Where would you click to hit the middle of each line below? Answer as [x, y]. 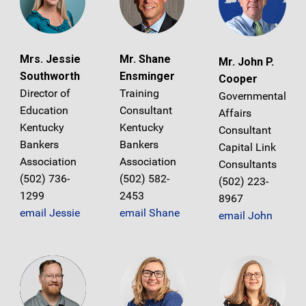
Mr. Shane [145, 59]
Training [139, 94]
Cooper [238, 79]
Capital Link [247, 147]
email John [246, 215]
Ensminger [147, 76]
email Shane [149, 213]
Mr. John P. [246, 61]
